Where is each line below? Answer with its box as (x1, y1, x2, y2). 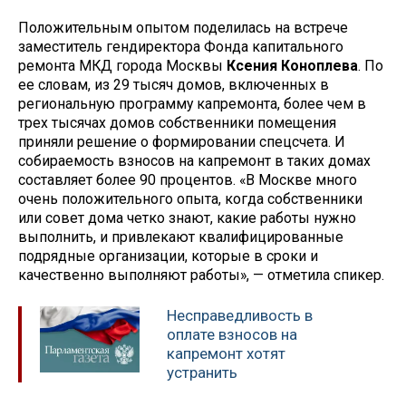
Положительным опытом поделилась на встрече (18, 18, 348, 36)
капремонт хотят (167, 343, 285, 362)
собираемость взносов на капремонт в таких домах (18, 151, 371, 169)
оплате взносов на (167, 324, 297, 343)
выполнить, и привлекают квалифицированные (18, 227, 343, 246)
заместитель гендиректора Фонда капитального (18, 37, 343, 55)
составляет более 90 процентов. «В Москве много (18, 170, 357, 188)
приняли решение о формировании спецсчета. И (18, 132, 345, 150)
